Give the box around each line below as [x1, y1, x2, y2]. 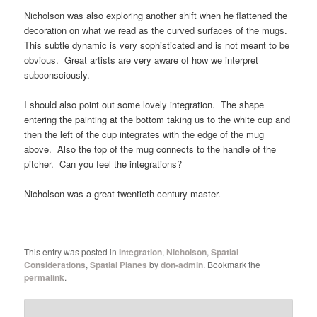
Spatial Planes [90, 258, 148, 272]
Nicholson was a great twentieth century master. [24, 186, 221, 200]
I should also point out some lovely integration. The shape [24, 97, 265, 111]
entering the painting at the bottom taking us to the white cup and [24, 112, 291, 126]
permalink [24, 271, 65, 284]
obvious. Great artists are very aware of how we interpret [24, 52, 259, 67]
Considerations [24, 258, 86, 272]
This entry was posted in [24, 246, 120, 258]
